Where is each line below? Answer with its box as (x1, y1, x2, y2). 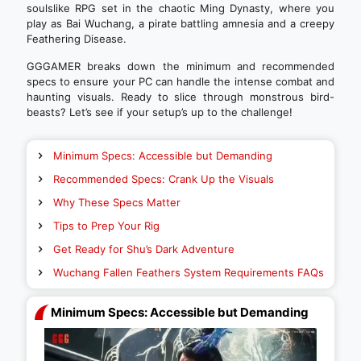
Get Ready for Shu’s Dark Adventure (53, 243, 234, 255)
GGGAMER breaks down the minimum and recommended (27, 60, 334, 73)
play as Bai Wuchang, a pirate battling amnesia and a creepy (27, 17, 334, 30)
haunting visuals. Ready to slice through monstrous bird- (27, 90, 334, 103)
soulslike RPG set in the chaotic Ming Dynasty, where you (27, 2, 334, 15)
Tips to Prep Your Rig (53, 219, 160, 232)
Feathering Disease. (27, 32, 127, 45)
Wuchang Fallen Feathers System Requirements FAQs (53, 266, 324, 279)
